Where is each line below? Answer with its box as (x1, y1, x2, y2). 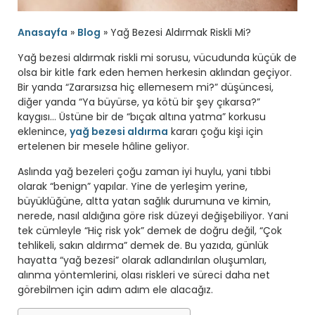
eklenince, (18, 124, 70, 139)
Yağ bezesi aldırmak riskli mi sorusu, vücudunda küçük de (18, 51, 297, 65)
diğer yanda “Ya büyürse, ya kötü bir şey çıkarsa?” (18, 95, 260, 110)
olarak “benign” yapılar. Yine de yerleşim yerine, (18, 179, 247, 194)
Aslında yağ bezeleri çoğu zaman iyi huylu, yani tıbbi (18, 165, 271, 179)
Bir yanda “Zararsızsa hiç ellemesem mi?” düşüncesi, (18, 80, 274, 95)
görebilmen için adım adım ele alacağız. (18, 283, 213, 297)
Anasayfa (18, 25, 67, 40)
